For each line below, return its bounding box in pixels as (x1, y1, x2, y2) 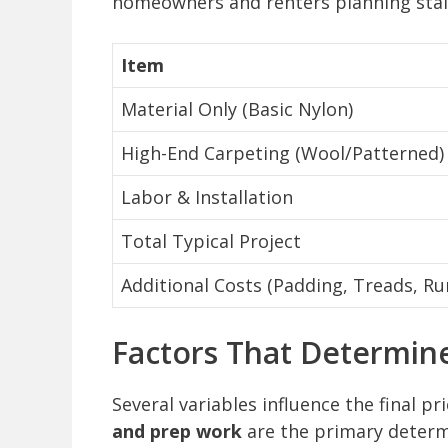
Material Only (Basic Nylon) (121, 97, 353, 122)
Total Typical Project (121, 229, 301, 254)
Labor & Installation (121, 185, 293, 210)
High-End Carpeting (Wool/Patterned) (121, 141, 444, 166)
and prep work (112, 419, 242, 444)
